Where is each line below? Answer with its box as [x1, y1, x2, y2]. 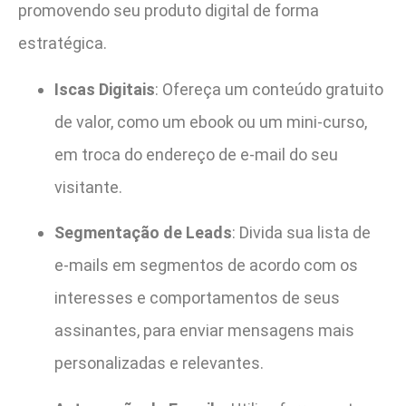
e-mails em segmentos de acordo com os [54, 256, 358, 275]
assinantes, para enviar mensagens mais [54, 321, 354, 341]
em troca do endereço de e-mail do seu [54, 144, 338, 164]
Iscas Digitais [54, 79, 155, 99]
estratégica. [18, 34, 107, 53]
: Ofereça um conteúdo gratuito [155, 79, 383, 99]
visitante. [54, 177, 122, 197]
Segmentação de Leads [54, 223, 232, 243]
